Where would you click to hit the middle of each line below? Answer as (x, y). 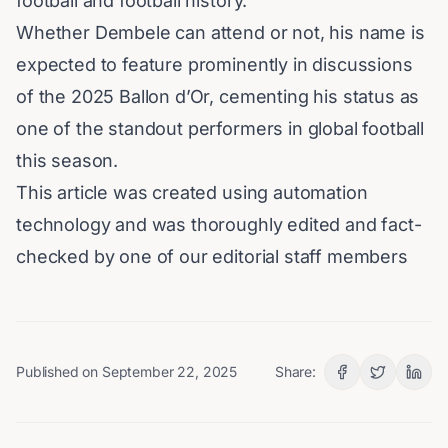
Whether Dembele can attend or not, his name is (220, 33)
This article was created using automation (192, 193)
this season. (67, 161)
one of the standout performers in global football (220, 129)
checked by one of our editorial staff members (212, 257)
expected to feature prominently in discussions (214, 65)
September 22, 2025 (169, 372)
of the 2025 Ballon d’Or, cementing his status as (218, 97)
